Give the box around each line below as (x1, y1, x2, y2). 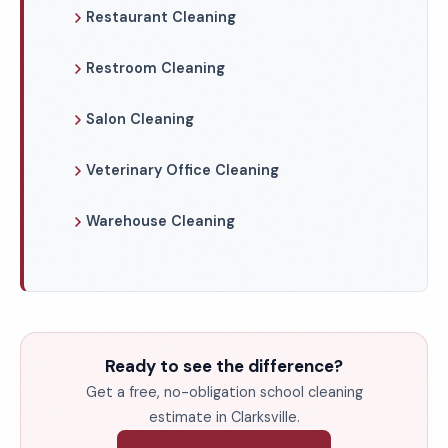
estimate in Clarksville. (148, 408, 300, 426)
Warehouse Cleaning (86, 212, 235, 230)
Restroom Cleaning (86, 59, 225, 77)
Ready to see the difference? (105, 355, 343, 377)
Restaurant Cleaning (86, 8, 236, 26)
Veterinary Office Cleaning (86, 161, 279, 179)
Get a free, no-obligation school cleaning (85, 383, 363, 401)
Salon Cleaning (86, 110, 194, 128)
